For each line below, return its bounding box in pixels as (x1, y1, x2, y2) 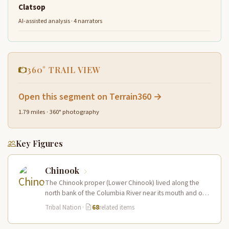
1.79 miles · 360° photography (18, 107, 99, 117)
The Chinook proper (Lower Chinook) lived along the (45, 177, 199, 188)
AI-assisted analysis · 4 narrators (18, 16, 102, 26)
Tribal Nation (45, 202, 81, 212)
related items (99, 202, 134, 212)
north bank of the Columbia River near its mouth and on (45, 188, 206, 198)
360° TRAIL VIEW (27, 64, 101, 75)
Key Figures (16, 138, 63, 149)
